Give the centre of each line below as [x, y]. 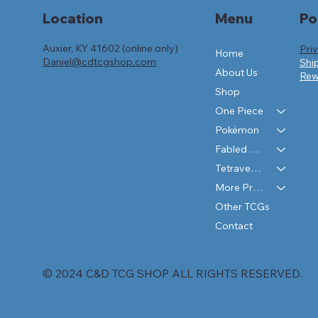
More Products [257, 188]
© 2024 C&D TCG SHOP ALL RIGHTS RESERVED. [172, 274]
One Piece [239, 111]
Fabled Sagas [254, 149]
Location [73, 19]
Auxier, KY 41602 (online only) [110, 49]
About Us [236, 73]
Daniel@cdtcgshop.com [99, 62]
